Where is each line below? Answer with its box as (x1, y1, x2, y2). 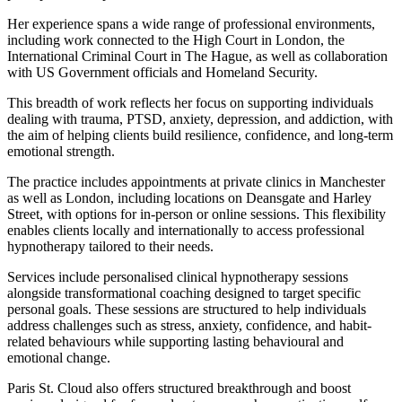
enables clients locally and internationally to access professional (7, 222, 364, 238)
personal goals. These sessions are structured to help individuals (7, 301, 366, 317)
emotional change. (7, 349, 110, 365)
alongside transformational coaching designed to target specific (7, 284, 361, 301)
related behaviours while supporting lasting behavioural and (7, 333, 344, 349)
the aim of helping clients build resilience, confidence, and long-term (7, 127, 393, 143)
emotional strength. (7, 143, 115, 159)
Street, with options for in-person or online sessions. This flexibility (7, 205, 386, 222)
